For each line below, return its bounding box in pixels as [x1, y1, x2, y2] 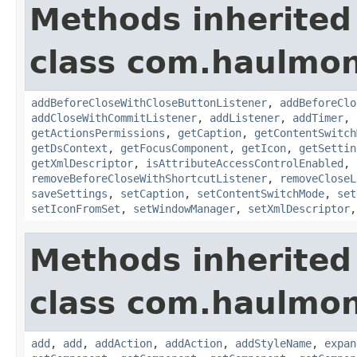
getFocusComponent [120, 141, 229, 155]
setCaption [120, 186, 184, 200]
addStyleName [235, 336, 312, 350]
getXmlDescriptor [31, 156, 133, 170]
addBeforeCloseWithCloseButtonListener [31, 96, 267, 109]
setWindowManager [133, 202, 235, 215]
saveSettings [31, 186, 108, 200]
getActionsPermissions [31, 126, 165, 139]
